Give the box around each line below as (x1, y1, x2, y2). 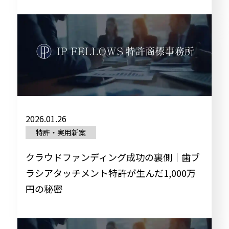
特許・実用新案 (35, 127, 86, 138)
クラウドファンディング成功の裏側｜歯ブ (25, 150, 200, 164)
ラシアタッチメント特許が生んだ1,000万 (25, 166, 196, 179)
